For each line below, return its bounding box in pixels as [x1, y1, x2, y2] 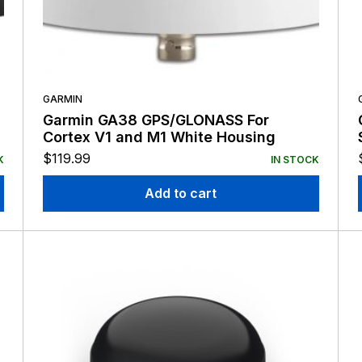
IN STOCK [270, 154, 319, 166]
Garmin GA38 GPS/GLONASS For [42, 112, 269, 129]
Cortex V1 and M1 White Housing [42, 128, 276, 146]
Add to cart [145, 185, 217, 202]
